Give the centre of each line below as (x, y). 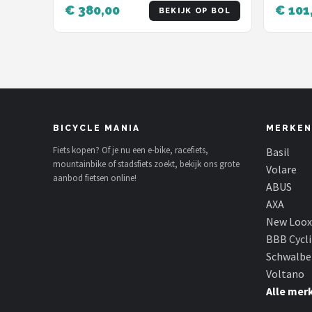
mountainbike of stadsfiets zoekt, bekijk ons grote (146, 164)
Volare (281, 169)
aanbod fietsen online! (95, 178)
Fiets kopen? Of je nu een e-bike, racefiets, (131, 150)
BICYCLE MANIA (97, 128)
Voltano (285, 274)
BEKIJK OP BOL (194, 10)
